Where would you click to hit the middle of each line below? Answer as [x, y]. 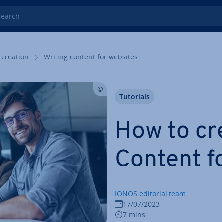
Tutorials [135, 96]
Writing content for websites [91, 57]
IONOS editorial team [150, 193]
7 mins [134, 214]
